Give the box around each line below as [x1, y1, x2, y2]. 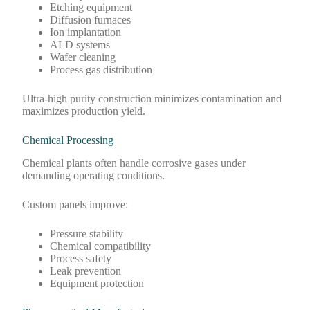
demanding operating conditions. [22, 169, 165, 181]
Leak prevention [50, 264, 122, 277]
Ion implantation [50, 26, 122, 38]
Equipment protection [50, 277, 145, 289]
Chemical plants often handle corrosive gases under [22, 156, 246, 169]
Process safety [50, 252, 112, 264]
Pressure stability [50, 227, 124, 239]
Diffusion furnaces [50, 13, 131, 26]
